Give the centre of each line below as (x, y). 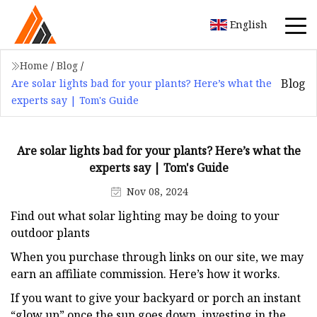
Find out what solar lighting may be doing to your (145, 215)
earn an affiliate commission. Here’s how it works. (145, 273)
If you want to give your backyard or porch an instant (156, 298)
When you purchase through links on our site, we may (157, 257)
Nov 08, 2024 (157, 191)
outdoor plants (50, 232)
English (249, 24)
